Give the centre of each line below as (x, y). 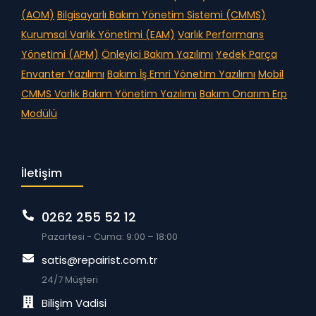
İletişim (42, 174)
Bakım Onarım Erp (243, 94)
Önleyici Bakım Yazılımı (157, 55)
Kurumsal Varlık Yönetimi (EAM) (98, 35)
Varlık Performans (221, 35)
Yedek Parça (247, 55)
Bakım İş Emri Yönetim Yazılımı (181, 74)
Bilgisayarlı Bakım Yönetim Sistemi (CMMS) (162, 15)
